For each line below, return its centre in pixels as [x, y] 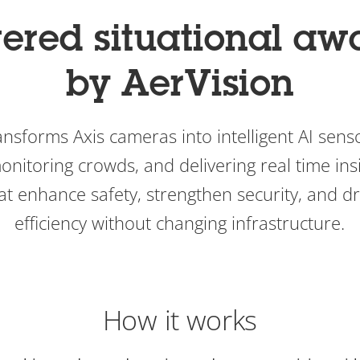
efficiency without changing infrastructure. [180, 223]
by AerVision [180, 87]
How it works [180, 320]
